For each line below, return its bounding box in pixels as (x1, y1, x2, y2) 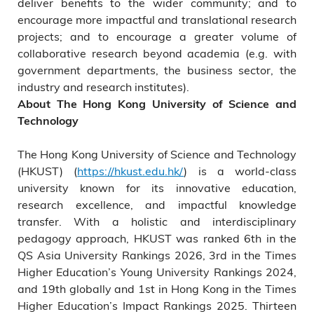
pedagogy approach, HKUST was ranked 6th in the (18, 231, 296, 245)
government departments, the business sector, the (18, 62, 296, 77)
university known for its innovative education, (18, 180, 296, 195)
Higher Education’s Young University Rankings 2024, (18, 264, 296, 279)
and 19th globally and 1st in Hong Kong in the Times (18, 281, 296, 296)
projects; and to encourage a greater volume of (18, 29, 296, 43)
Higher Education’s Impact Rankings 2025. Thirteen (18, 298, 296, 313)
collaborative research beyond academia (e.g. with (18, 46, 296, 60)
